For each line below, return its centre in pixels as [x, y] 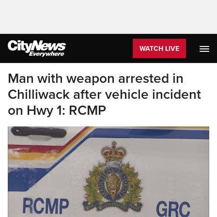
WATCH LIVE [159, 49]
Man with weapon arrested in [96, 78]
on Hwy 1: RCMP [57, 110]
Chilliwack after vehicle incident [104, 94]
